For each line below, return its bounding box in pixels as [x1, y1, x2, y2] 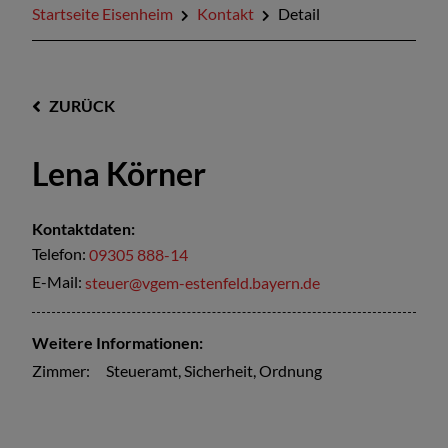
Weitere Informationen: [32, 333, 203, 353]
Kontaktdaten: [32, 219, 135, 239]
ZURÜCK [49, 95, 115, 115]
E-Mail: [32, 272, 85, 292]
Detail [278, 4, 320, 23]
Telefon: [32, 244, 89, 264]
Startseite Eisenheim [32, 4, 173, 23]
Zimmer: [32, 361, 90, 381]
